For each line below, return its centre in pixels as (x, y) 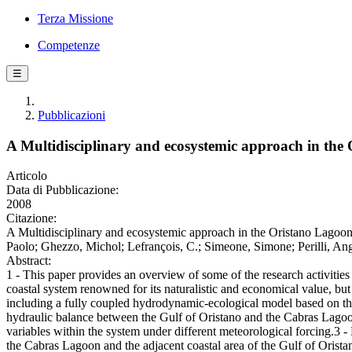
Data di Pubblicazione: (62, 190)
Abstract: (29, 261)
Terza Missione (75, 18)
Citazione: (31, 218)
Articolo (27, 176)
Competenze (69, 45)
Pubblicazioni (71, 115)
